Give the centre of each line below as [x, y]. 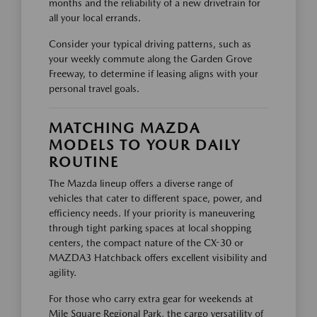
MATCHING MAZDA [125, 128]
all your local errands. [95, 17]
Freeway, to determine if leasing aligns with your [154, 73]
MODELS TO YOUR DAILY [145, 145]
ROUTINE [84, 162]
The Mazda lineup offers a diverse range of [141, 183]
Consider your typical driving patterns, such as [150, 44]
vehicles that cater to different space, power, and [155, 198]
